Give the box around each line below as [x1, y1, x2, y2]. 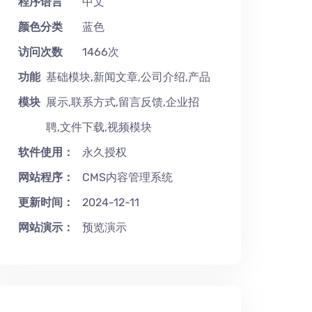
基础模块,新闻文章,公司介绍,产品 [46, 70, 211, 84]
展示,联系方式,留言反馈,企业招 [46, 95, 200, 109]
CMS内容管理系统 [82, 171, 173, 184]
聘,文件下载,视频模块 [46, 120, 153, 134]
